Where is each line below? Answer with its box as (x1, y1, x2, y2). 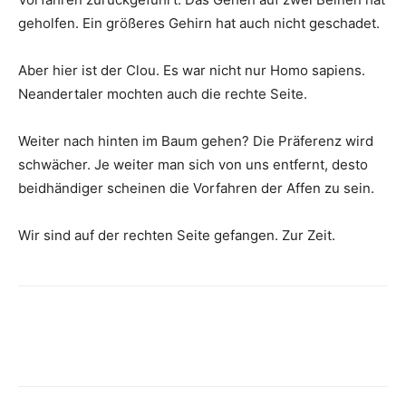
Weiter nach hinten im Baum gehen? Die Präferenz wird (18, 131, 373, 150)
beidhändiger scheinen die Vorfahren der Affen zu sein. (18, 179, 374, 197)
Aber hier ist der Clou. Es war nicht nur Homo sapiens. (18, 61, 365, 79)
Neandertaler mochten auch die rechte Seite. (18, 84, 307, 102)
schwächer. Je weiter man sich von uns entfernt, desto (18, 155, 368, 173)
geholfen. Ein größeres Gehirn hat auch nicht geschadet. (18, 14, 380, 32)
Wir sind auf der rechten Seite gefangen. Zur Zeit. (18, 226, 335, 244)
